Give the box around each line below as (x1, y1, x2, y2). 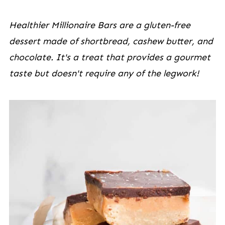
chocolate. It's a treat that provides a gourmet (9, 52, 210, 63)
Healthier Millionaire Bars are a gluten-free (9, 20, 190, 31)
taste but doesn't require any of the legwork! (9, 68, 199, 79)
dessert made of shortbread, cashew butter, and (9, 36, 213, 47)
